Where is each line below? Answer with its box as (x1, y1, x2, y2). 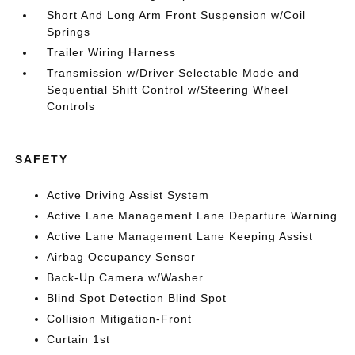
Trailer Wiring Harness (47, 46, 177, 59)
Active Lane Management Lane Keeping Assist (47, 230, 314, 242)
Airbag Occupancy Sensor (47, 250, 197, 263)
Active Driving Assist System (47, 189, 210, 201)
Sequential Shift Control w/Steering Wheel (47, 83, 289, 96)
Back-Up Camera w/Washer (47, 271, 204, 284)
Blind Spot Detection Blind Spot (47, 292, 227, 304)
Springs (47, 25, 91, 38)
